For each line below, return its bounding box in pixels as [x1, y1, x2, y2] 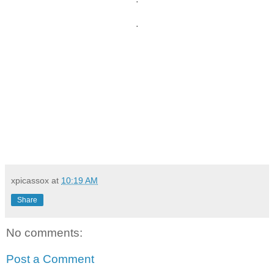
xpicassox [11, 175, 49, 185]
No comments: [6, 226, 83, 239]
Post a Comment [6, 253, 94, 266]
